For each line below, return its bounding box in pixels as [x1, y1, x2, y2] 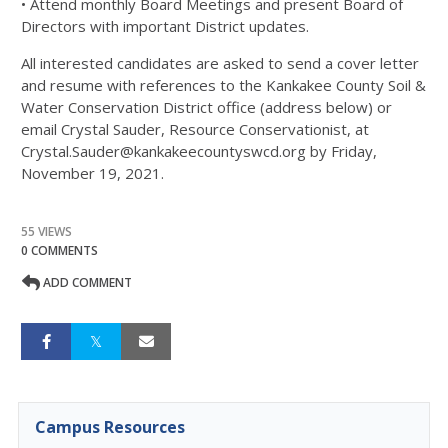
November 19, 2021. [21, 163, 168, 183]
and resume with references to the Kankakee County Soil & [21, 75, 426, 95]
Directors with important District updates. [21, 16, 309, 36]
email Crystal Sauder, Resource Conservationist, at [21, 119, 369, 139]
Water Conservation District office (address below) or [21, 97, 392, 117]
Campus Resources [35, 416, 185, 438]
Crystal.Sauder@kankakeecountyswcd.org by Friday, [21, 141, 377, 161]
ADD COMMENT [40, 274, 132, 291]
